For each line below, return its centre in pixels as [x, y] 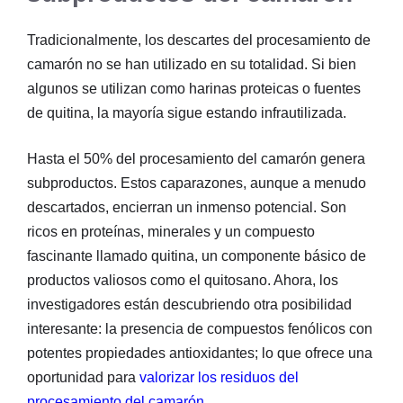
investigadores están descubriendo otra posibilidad [189, 304]
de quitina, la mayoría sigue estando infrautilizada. [187, 112]
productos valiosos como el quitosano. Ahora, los [183, 280]
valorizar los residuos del [219, 377]
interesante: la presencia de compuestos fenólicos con [200, 328]
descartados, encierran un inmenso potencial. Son [187, 207]
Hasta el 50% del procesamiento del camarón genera [196, 158]
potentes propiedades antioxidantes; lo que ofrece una [200, 353]
